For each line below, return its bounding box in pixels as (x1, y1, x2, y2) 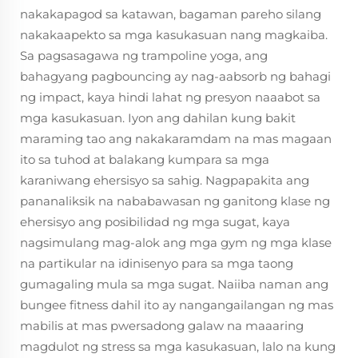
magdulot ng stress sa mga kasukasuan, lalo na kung (20, 339, 336, 354)
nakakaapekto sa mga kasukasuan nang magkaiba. (20, 27, 328, 42)
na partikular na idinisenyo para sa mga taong (20, 256, 293, 271)
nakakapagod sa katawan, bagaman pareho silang (20, 6, 321, 22)
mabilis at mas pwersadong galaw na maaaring (20, 318, 304, 333)
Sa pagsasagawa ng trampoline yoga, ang (20, 48, 268, 63)
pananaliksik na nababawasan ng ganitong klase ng (20, 193, 330, 209)
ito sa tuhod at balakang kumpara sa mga (20, 152, 269, 167)
